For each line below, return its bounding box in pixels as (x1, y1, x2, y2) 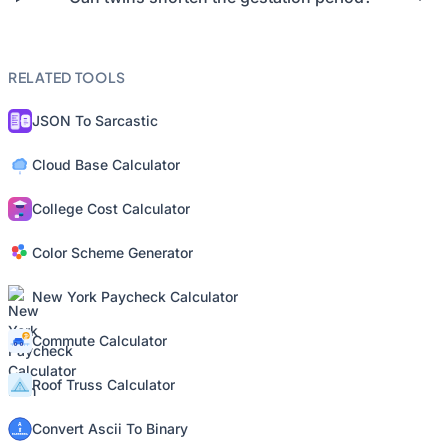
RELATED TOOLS (8, 68, 127, 86)
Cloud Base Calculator (32, 156, 180, 173)
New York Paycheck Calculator (32, 288, 238, 305)
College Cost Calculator (32, 200, 190, 217)
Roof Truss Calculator (32, 376, 175, 393)
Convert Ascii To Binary (32, 420, 188, 437)
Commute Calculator (32, 332, 167, 349)
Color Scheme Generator (32, 244, 193, 261)
